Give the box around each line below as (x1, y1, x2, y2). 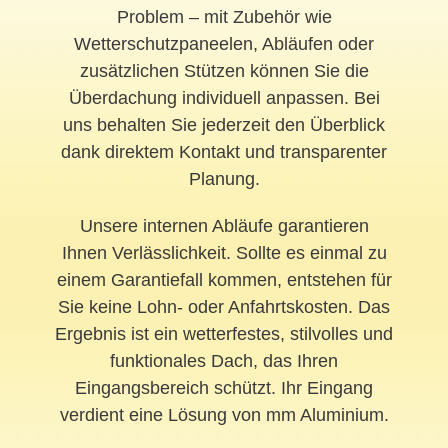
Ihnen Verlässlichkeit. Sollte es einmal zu (61, 243, 387, 264)
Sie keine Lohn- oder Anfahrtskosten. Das (58, 297, 390, 318)
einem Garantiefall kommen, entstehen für (56, 270, 392, 291)
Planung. (188, 169, 260, 190)
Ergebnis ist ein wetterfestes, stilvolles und (55, 324, 393, 345)
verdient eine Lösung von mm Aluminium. (59, 405, 389, 426)
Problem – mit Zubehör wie (116, 7, 332, 28)
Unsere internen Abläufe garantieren (79, 216, 369, 237)
